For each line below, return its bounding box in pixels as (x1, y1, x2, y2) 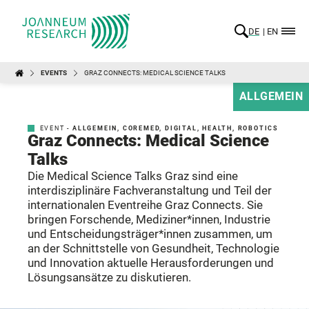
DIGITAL (164, 124, 197, 132)
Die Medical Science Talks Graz (28, 169, 189, 183)
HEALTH (202, 124, 232, 132)
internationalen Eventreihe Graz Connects (28, 198, 241, 212)
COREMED (122, 124, 160, 132)
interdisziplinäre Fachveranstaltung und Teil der (28, 183, 272, 197)
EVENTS (41, 68, 67, 77)
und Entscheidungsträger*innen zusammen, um (28, 227, 272, 241)
